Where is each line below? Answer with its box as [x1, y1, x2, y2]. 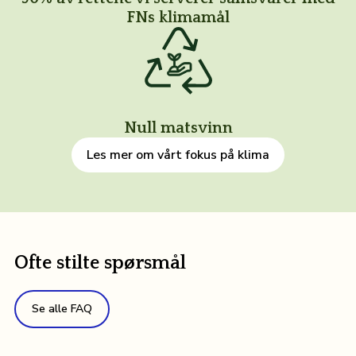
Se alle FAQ [31, 300, 92, 316]
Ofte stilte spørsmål [14, 252, 186, 273]
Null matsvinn [123, 119, 233, 137]
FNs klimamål [126, 9, 230, 27]
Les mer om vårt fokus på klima [87, 145, 269, 164]
